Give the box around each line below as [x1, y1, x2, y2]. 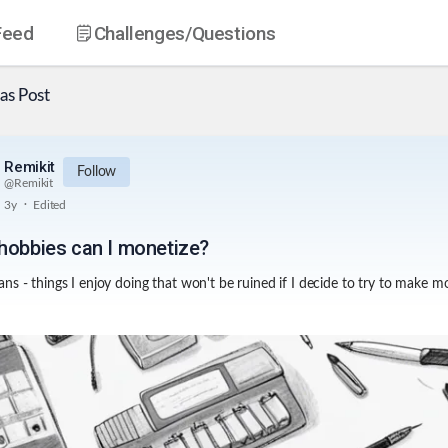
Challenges [93, 21, 185, 45]
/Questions [184, 21, 276, 45]
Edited [33, 198, 66, 211]
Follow [77, 165, 117, 179]
